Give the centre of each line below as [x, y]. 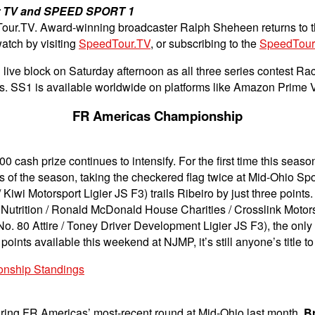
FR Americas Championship [157, 115]
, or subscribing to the [205, 43]
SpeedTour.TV [115, 43]
